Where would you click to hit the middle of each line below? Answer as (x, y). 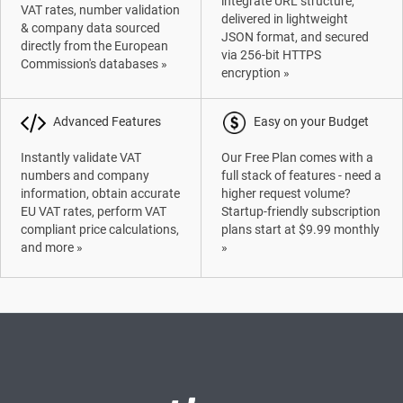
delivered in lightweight (285, 19)
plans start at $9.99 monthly (301, 229)
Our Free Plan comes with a (298, 157)
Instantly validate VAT (81, 157)
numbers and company (85, 175)
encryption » (256, 73)
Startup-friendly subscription (301, 211)
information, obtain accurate (101, 193)
